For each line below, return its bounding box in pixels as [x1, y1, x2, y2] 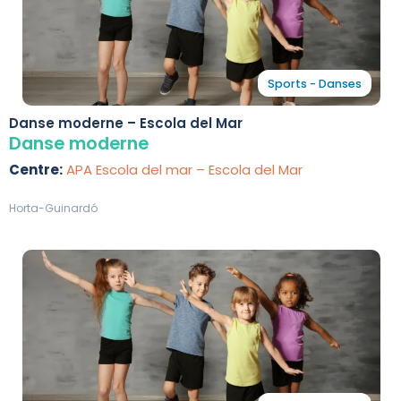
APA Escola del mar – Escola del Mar [63, 159, 303, 179]
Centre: [9, 159, 63, 179]
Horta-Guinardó [9, 200, 98, 216]
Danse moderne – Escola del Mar [9, 114, 243, 133]
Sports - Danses [268, 76, 362, 92]
